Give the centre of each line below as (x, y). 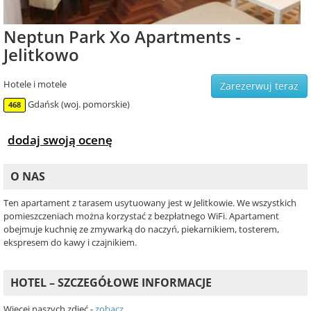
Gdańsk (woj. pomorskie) (79, 104)
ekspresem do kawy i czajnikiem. (70, 243)
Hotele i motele (35, 84)
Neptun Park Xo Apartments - (122, 37)
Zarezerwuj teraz (259, 86)
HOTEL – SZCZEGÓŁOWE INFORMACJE (111, 283)
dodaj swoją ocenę (60, 140)
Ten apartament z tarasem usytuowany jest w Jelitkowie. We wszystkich (150, 203)
